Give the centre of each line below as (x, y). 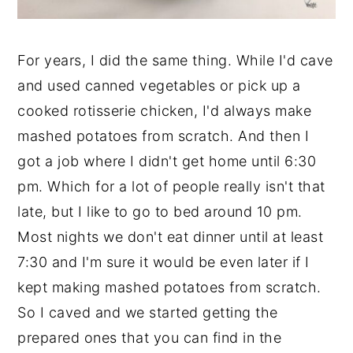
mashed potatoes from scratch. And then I (163, 136)
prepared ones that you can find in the (150, 338)
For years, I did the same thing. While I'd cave (175, 61)
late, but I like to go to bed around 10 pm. (160, 212)
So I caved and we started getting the (148, 313)
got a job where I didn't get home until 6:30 (167, 162)
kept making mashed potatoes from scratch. (169, 288)
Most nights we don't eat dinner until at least (171, 237)
